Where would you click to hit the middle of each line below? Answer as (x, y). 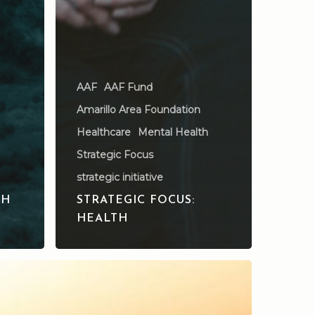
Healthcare (104, 132)
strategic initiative (120, 177)
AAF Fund (128, 87)
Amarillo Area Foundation (139, 109)
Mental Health (173, 132)
